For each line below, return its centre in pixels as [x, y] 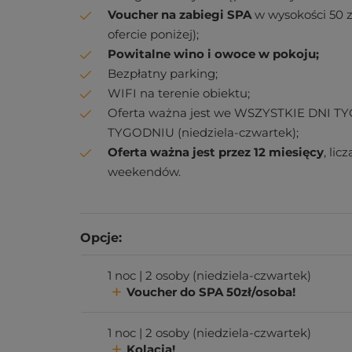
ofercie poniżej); [153, 34]
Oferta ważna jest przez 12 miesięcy [216, 152]
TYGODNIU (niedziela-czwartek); [203, 132]
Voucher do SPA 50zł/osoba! [211, 292]
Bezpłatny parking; [163, 73]
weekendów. [144, 172]
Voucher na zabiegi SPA [180, 15]
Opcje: [101, 238]
